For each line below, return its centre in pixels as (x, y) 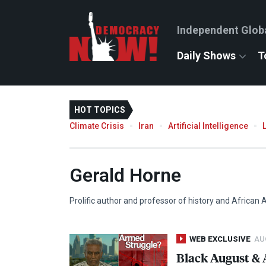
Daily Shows (206, 56)
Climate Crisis (97, 126)
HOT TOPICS (100, 110)
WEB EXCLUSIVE (220, 239)
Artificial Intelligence (208, 126)
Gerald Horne (125, 175)
